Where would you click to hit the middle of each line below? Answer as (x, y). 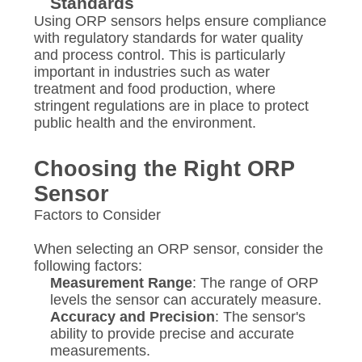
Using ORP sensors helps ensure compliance (180, 21)
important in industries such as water (152, 72)
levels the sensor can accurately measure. (185, 299)
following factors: (88, 265)
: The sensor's (260, 316)
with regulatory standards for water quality (168, 38)
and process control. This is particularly (159, 55)
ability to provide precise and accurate (172, 333)
